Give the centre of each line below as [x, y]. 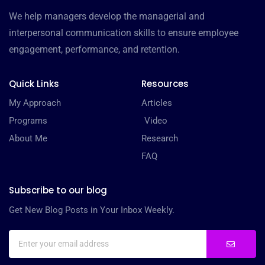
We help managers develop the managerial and [107, 17]
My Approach [35, 103]
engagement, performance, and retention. [94, 50]
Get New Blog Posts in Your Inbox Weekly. [92, 210]
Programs [28, 121]
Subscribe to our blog [58, 190]
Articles [157, 103]
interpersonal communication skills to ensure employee [124, 33]
